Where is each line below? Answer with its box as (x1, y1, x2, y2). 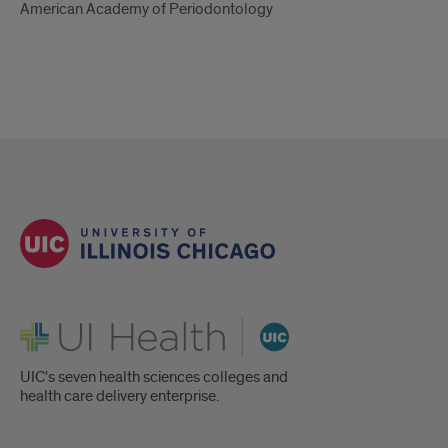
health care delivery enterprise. (20, 386, 219, 407)
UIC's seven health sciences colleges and (20, 367, 288, 388)
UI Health (19, 315, 81, 336)
